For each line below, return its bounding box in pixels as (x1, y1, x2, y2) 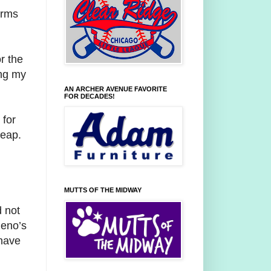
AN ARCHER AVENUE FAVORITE (64, 85, 167, 93)
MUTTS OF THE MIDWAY (64, 186, 142, 194)
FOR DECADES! (64, 93, 115, 100)
